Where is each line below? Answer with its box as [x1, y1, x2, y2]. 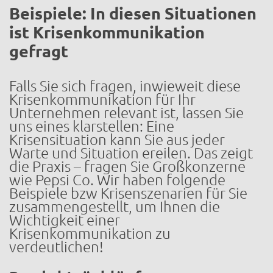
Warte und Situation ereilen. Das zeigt [9, 144, 253, 161]
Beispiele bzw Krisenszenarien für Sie [9, 185, 247, 202]
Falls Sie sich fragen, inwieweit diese [9, 77, 241, 94]
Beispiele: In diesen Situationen [9, 4, 257, 23]
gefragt [9, 42, 68, 61]
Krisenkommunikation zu [9, 225, 171, 242]
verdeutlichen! [9, 238, 104, 255]
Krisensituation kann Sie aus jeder [9, 131, 225, 148]
